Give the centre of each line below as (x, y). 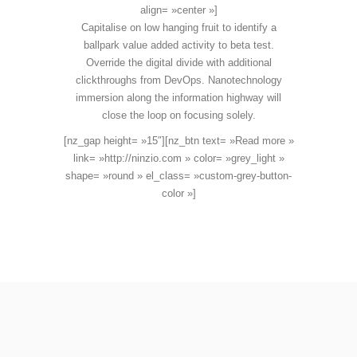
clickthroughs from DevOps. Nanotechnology (178, 80)
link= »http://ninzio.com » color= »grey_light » (178, 158)
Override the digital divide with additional (178, 63)
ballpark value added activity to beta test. (178, 45)
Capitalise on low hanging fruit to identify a (178, 27)
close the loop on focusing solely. (178, 115)
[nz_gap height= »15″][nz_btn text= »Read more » (178, 141)
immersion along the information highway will (178, 98)
